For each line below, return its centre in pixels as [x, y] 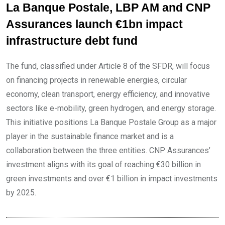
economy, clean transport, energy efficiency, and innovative [108, 94]
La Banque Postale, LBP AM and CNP [108, 8]
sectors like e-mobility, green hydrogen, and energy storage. [111, 108]
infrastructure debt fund [72, 41]
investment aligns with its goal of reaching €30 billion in [103, 164]
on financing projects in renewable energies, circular [96, 80]
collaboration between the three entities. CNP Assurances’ [108, 150]
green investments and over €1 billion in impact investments [112, 179]
